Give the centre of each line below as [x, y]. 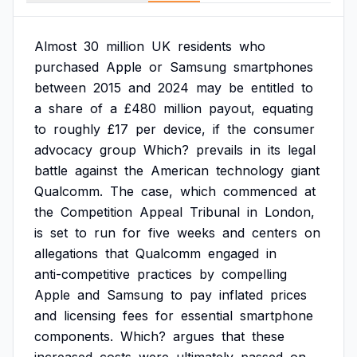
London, [290, 212]
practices [165, 274]
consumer [284, 129]
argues [194, 336]
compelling [254, 274]
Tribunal [215, 212]
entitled [273, 88]
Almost [55, 46]
